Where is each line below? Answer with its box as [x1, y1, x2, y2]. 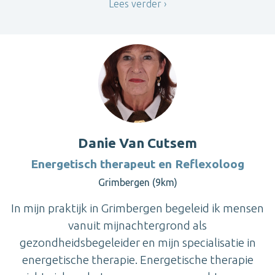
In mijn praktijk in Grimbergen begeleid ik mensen [11, 201, 264, 215]
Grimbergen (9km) [98, 177, 177, 188]
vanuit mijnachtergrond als [68, 219, 207, 233]
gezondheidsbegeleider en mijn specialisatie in [19, 236, 256, 250]
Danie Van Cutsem [78, 135, 197, 151]
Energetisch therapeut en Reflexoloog [31, 157, 244, 171]
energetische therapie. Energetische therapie [21, 253, 254, 267]
